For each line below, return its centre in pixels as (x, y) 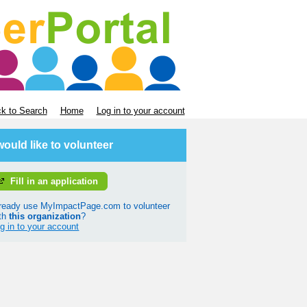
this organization (45, 217)
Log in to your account (140, 111)
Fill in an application (54, 181)
